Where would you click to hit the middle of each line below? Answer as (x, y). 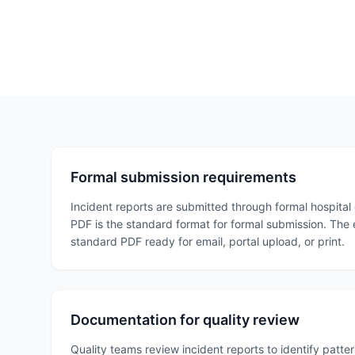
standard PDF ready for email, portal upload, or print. (208, 241)
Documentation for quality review (185, 320)
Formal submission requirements (183, 177)
